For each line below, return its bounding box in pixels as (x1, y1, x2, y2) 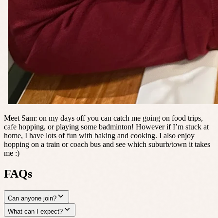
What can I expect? (8, 207, 63, 215)
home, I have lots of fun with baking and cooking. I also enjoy (4, 131, 195, 140)
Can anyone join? (8, 194, 56, 202)
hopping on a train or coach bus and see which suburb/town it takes (4, 140, 210, 148)
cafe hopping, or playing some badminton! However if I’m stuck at (4, 122, 209, 131)
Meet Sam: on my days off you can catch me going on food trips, (4, 113, 203, 122)
